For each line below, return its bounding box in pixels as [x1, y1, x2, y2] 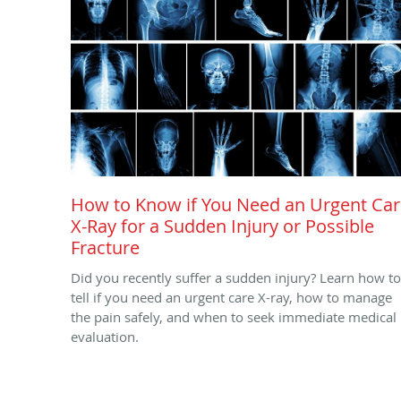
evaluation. [71, 327, 139, 346]
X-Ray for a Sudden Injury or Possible [71, 213, 374, 238]
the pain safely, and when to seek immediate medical [71, 307, 397, 326]
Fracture [71, 235, 140, 260]
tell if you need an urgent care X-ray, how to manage [71, 287, 392, 306]
